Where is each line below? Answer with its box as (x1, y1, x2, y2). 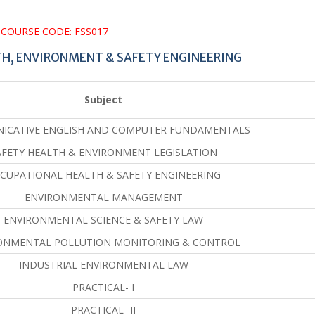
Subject (84, 92, 122, 106)
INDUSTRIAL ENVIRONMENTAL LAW (18, 257, 188, 271)
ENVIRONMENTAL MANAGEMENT (24, 190, 183, 204)
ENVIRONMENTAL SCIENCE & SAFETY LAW (4, 212, 203, 226)
